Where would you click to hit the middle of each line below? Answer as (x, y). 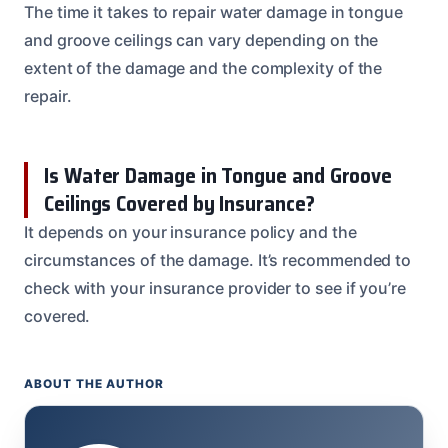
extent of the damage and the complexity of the (203, 67)
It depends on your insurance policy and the (190, 231)
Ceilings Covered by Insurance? (179, 203)
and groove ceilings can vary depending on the (201, 39)
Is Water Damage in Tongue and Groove (218, 175)
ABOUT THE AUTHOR (94, 383)
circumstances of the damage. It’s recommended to (218, 259)
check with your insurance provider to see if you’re (215, 287)
